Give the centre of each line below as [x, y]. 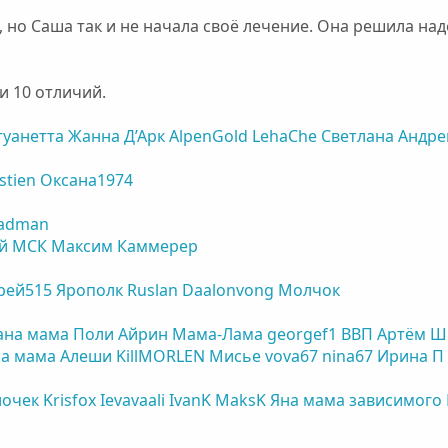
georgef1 [302, 333]
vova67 [292, 355]
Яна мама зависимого [356, 399]
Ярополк [90, 289]
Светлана [358, 135]
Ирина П [411, 355]
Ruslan [153, 289]
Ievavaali [133, 399]
